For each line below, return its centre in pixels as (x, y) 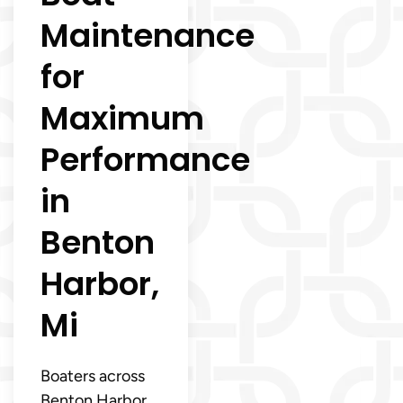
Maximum (122, 118)
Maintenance (148, 35)
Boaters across (93, 376)
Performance (145, 159)
